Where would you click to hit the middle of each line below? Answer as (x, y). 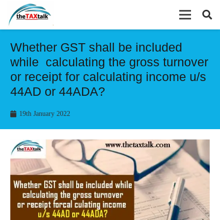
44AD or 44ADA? (58, 91)
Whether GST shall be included (96, 47)
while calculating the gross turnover (109, 62)
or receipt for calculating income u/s (108, 77)
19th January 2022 (44, 114)
